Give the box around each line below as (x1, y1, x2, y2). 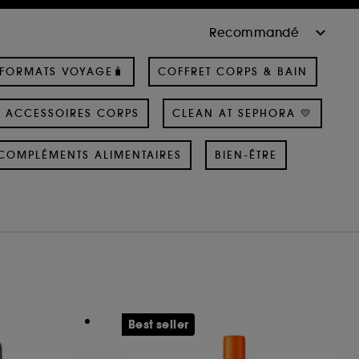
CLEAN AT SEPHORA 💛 (171, 106, 313, 120)
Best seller (128, 316, 189, 333)
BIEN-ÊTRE (214, 147, 277, 162)
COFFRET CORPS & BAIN (158, 64, 308, 79)
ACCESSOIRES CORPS (5, 106, 139, 120)
